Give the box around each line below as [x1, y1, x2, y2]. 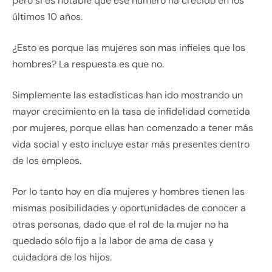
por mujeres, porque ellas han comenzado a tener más [12, 121, 253, 135]
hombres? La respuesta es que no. [12, 58, 164, 71]
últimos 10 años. [12, 10, 83, 24]
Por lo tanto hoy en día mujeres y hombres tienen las [12, 185, 245, 199]
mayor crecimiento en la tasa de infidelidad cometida [12, 105, 250, 118]
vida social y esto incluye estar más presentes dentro [12, 138, 250, 151]
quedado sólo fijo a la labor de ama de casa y [12, 234, 214, 248]
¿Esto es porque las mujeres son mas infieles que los [12, 41, 245, 55]
